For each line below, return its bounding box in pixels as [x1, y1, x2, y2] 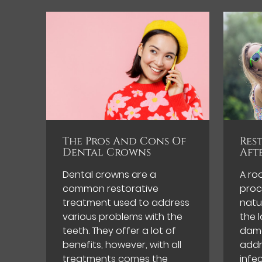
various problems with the [63, 210, 183, 224]
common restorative [63, 182, 159, 196]
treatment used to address [63, 196, 190, 210]
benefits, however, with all [63, 238, 182, 252]
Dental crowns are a [63, 168, 157, 182]
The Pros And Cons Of [63, 135, 187, 149]
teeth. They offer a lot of [63, 224, 177, 238]
